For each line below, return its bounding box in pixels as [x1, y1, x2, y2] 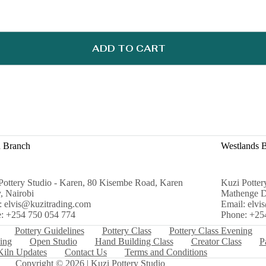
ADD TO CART [92, 42, 166, 54]
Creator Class [191, 236, 242, 246]
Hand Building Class [94, 236, 173, 246]
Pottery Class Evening [169, 226, 252, 236]
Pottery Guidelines [14, 226, 84, 236]
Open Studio [29, 236, 77, 246]
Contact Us [65, 247, 107, 257]
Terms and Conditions [125, 247, 207, 257]
